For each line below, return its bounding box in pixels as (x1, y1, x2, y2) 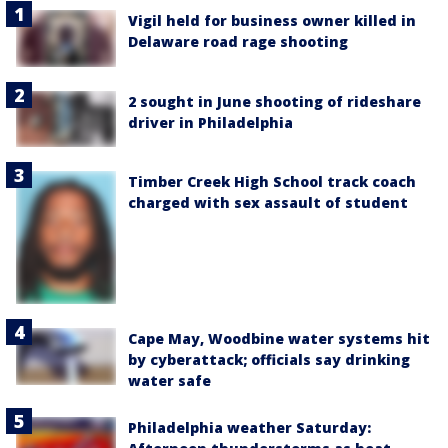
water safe (128, 371, 211, 391)
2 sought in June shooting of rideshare (128, 91, 421, 111)
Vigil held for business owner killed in (128, 11, 416, 31)
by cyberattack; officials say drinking (128, 350, 410, 370)
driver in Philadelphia (128, 112, 293, 132)
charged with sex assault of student (128, 192, 408, 212)
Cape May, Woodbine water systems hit (128, 329, 430, 349)
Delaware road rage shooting (128, 32, 348, 52)
